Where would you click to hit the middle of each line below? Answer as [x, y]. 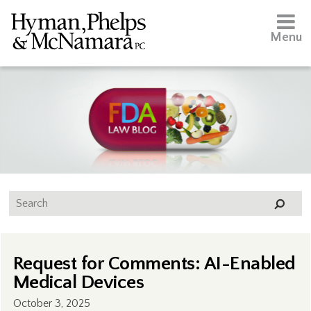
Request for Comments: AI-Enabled [154, 263]
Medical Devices [78, 282]
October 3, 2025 [51, 303]
